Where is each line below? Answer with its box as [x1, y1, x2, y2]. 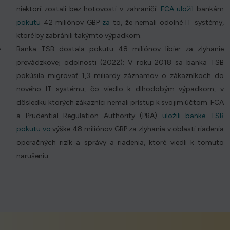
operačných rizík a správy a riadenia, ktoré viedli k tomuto [16, 138, 224, 147]
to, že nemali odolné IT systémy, [110, 18, 224, 27]
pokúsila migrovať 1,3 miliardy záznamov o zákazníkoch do [16, 71, 224, 81]
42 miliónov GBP [41, 18, 103, 27]
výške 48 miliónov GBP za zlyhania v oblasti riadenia [50, 125, 224, 134]
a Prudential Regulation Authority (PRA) [16, 111, 162, 121]
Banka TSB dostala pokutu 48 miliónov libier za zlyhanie [16, 45, 224, 54]
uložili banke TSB [162, 111, 224, 121]
